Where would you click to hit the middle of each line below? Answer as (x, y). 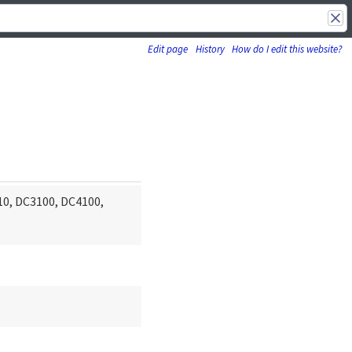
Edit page (168, 49)
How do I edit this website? (287, 49)
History (210, 49)
